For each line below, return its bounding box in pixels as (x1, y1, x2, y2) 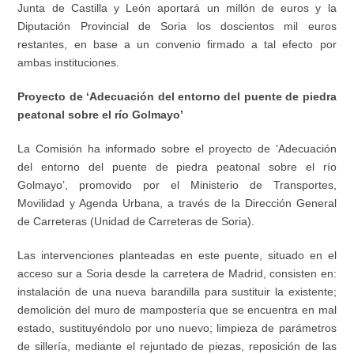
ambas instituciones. (17, 56, 120, 70)
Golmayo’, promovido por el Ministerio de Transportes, (17, 179, 337, 192)
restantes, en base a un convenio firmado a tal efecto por (17, 38, 337, 51)
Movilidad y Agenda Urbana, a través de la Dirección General (17, 197, 337, 210)
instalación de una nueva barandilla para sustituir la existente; (17, 285, 337, 299)
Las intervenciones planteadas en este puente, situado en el (17, 249, 337, 262)
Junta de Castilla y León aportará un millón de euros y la (17, 2, 337, 15)
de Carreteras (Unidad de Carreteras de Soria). (17, 215, 255, 228)
